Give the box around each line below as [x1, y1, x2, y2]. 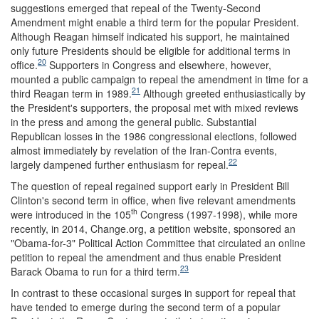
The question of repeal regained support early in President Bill [11, 178, 289, 193]
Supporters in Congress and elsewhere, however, [46, 57, 271, 72]
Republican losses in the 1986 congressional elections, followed [11, 128, 297, 143]
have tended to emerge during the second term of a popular [11, 299, 281, 314]
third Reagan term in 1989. [11, 85, 132, 100]
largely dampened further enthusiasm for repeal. [11, 157, 229, 172]
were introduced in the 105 [11, 206, 131, 221]
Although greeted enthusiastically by [140, 85, 305, 100]
